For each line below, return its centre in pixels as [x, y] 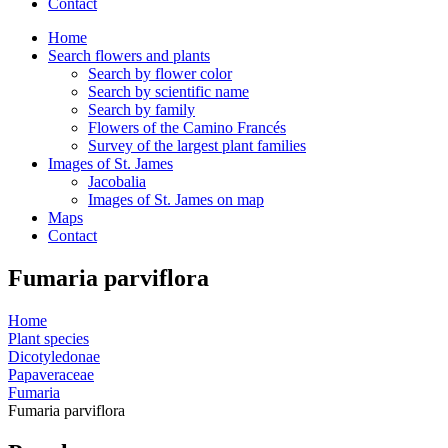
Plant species [48, 338]
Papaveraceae [51, 374]
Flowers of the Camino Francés [187, 127]
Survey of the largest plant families [197, 145]
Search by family [141, 109]
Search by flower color [160, 73]
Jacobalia [117, 181]
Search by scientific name [168, 91]
